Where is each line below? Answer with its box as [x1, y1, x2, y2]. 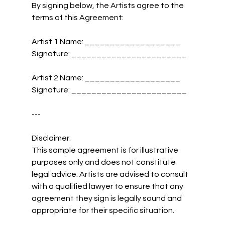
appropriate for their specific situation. [31, 206, 174, 214]
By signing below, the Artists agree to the [31, 1, 185, 10]
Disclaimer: [31, 134, 71, 142]
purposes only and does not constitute [31, 158, 177, 166]
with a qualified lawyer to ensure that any [31, 182, 185, 190]
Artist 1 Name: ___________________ [31, 37, 183, 46]
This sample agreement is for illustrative [31, 146, 180, 154]
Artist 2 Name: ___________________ [31, 73, 183, 82]
